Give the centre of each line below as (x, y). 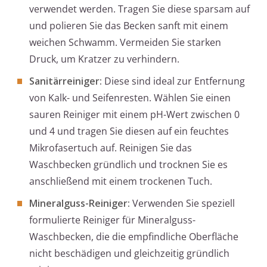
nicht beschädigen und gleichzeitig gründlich (129, 254)
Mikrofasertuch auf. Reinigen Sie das (111, 148)
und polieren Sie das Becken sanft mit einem (129, 26)
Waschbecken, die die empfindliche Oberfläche (134, 237)
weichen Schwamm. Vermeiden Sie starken (125, 43)
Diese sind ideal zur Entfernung (173, 81)
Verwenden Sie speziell (182, 204)
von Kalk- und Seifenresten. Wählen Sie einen (130, 98)
